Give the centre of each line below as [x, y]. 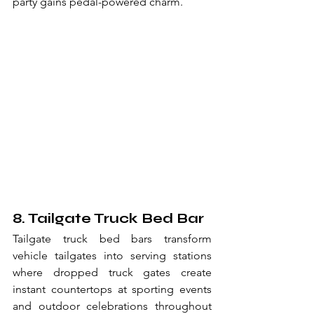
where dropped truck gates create [112, 272]
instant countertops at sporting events [112, 289]
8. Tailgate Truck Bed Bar [108, 218]
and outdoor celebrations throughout [112, 306]
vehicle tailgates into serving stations [112, 255]
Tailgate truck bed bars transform [112, 239]
